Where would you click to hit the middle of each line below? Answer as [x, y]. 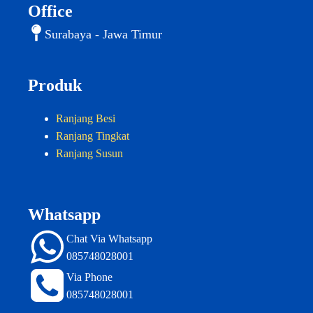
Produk [55, 85]
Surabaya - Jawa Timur [103, 34]
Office [50, 11]
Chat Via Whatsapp [109, 238]
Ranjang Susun [89, 153]
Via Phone [89, 277]
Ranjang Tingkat [93, 136]
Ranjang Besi [86, 118]
